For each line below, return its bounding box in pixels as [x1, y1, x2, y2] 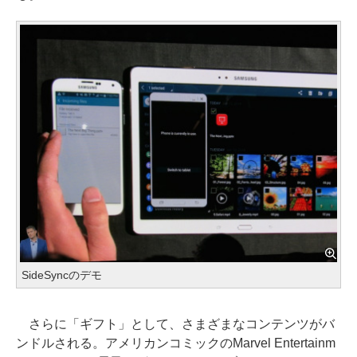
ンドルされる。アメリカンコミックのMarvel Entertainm [16, 335, 335, 350]
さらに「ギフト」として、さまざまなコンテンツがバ [16, 316, 335, 331]
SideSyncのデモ [22, 269, 102, 282]
